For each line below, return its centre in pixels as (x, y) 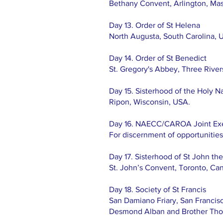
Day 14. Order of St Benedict (158, 58)
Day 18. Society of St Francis (158, 189)
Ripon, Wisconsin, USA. (150, 102)
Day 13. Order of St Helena (155, 25)
